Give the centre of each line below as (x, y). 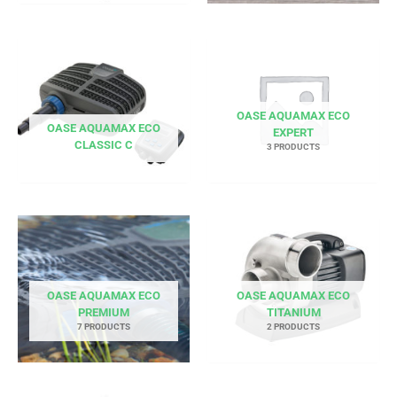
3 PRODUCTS (293, 147)
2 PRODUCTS (293, 327)
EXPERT (293, 133)
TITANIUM (293, 313)
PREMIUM (104, 313)
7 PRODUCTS (104, 327)
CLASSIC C (104, 145)
